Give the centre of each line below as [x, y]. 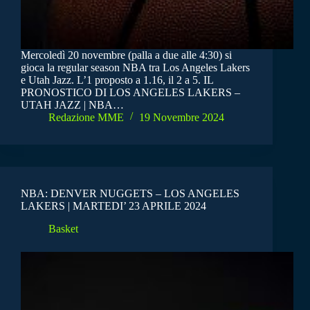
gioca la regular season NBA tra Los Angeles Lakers [135, 68]
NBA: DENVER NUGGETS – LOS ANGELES [130, 194]
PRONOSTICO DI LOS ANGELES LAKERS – [130, 93]
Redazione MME [86, 118]
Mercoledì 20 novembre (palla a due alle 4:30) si [126, 55]
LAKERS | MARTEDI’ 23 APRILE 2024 [113, 206]
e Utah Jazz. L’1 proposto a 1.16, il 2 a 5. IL [117, 80]
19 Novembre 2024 [182, 118]
